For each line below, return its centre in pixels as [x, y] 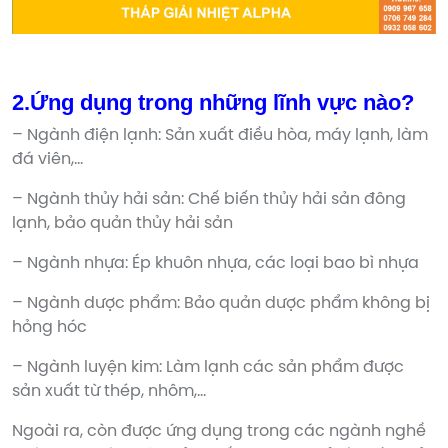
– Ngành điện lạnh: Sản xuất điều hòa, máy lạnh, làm [220, 135]
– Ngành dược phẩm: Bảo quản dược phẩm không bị [221, 303]
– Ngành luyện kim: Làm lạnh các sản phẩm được [208, 367]
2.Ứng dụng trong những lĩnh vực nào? [213, 102]
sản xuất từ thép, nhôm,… [109, 391]
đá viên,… [47, 159]
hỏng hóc [49, 327]
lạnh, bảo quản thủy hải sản [122, 223]
